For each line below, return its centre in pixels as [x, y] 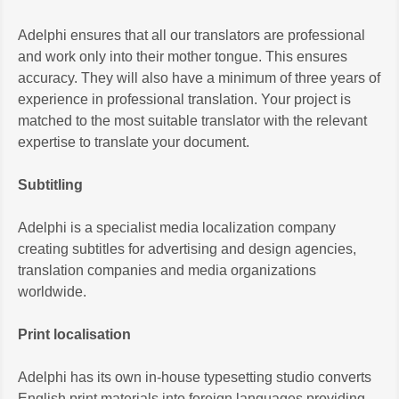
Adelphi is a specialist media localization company [177, 227]
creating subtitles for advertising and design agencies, [187, 248]
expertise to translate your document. [134, 142]
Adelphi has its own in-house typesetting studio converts [195, 377]
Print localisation [74, 334]
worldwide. [52, 291]
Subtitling [50, 184]
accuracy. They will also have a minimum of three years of [199, 77]
